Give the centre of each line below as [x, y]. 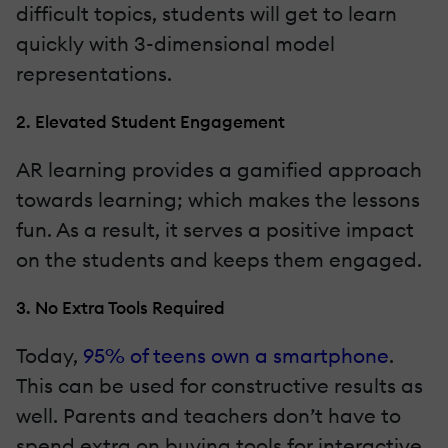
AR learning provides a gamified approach [219, 169]
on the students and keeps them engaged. [219, 259]
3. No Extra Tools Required [120, 307]
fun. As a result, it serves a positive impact [215, 229]
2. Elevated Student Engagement [150, 121]
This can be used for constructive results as [219, 385]
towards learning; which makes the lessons [218, 199]
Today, [49, 355]
